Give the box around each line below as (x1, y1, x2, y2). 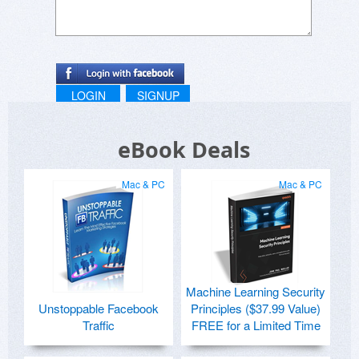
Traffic (83, 317, 115, 334)
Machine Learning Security (186, 283, 325, 301)
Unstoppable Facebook (38, 300, 159, 317)
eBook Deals (117, 135, 250, 165)
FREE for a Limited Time (191, 317, 321, 334)
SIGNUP (136, 87, 179, 104)
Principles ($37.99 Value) (191, 300, 321, 317)
